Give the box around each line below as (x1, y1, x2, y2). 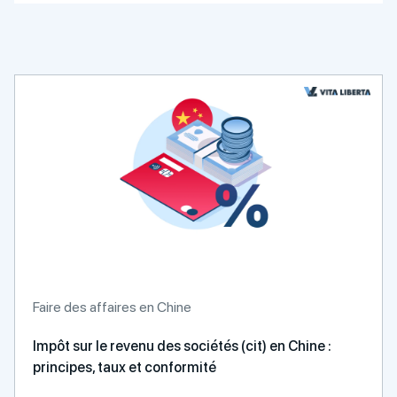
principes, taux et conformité (33, 359, 216, 376)
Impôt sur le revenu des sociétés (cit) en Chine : (33, 338, 331, 354)
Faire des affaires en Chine (33, 299, 191, 315)
